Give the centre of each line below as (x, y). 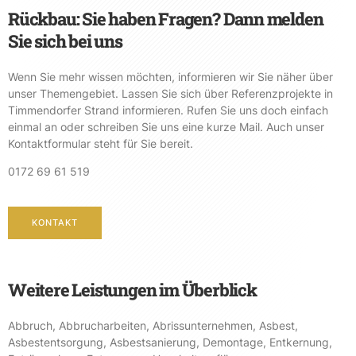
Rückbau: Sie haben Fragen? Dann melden (166, 18)
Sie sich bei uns (65, 41)
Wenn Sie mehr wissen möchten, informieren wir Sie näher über (170, 76)
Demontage (233, 342)
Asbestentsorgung (56, 342)
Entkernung (299, 342)
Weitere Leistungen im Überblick (132, 290)
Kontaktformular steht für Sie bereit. (101, 143)
